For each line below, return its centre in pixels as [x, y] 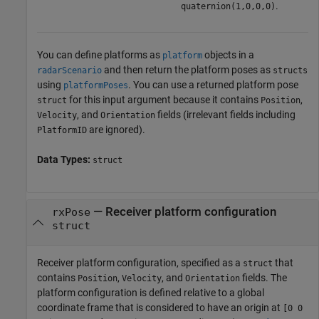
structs [290, 71]
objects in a [228, 55]
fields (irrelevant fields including [225, 115]
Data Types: [65, 160]
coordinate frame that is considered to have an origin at [160, 308]
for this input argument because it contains [164, 100]
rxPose [71, 212]
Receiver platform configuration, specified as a [140, 263]
